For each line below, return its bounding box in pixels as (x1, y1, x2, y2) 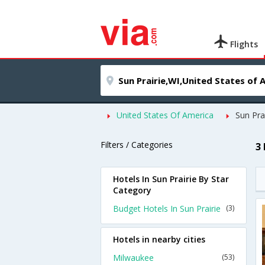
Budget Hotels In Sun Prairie (113, 203, 221, 214)
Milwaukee (113, 252, 154, 263)
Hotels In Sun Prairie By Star (113, 173, 229, 185)
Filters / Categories (101, 139, 173, 150)
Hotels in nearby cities (113, 234, 205, 245)
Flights (228, 38, 258, 50)
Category (113, 185, 151, 196)
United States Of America (117, 109, 214, 121)
